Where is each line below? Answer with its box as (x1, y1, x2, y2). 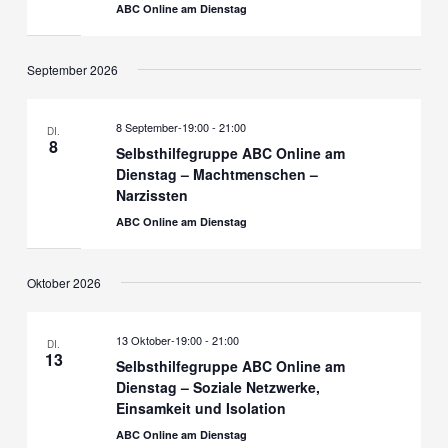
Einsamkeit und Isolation (115, 397, 286, 418)
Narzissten (115, 184, 188, 205)
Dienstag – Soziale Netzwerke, (115, 376, 320, 397)
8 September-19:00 (115, 118, 209, 135)
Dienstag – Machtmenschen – (115, 163, 318, 184)
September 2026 (26, 61, 118, 79)
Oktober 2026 (26, 274, 101, 292)
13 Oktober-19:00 (115, 331, 202, 348)
